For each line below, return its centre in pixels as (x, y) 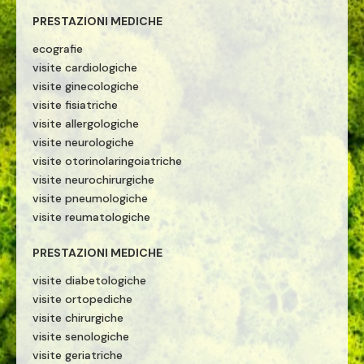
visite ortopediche (82, 299)
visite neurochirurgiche (93, 180)
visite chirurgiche (78, 318)
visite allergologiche (86, 123)
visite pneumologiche (90, 198)
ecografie (58, 49)
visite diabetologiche (89, 280)
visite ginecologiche (86, 86)
